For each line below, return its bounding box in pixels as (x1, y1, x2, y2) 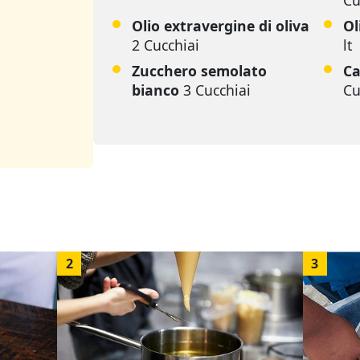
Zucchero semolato (132, 61, 267, 81)
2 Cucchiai (132, 35, 199, 55)
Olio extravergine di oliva (132, 16, 309, 36)
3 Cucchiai (183, 80, 251, 100)
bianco (132, 80, 179, 100)
